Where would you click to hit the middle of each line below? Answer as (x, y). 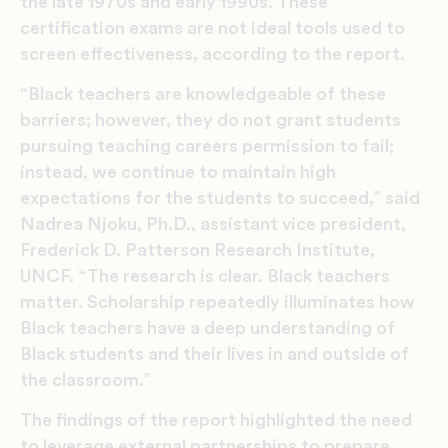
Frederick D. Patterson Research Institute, (197, 249)
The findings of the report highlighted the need (216, 419)
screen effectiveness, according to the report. (212, 53)
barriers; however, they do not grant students (210, 119)
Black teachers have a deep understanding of (207, 327)
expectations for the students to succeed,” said (220, 197)
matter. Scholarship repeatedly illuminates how (217, 301)
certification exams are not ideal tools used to (212, 27)
